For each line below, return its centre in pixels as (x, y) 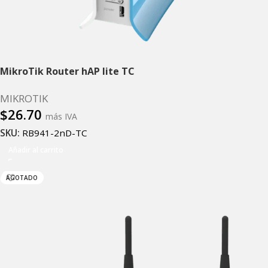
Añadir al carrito (36, 150)
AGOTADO (22, 178)
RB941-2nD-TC (55, 133)
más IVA (61, 116)
